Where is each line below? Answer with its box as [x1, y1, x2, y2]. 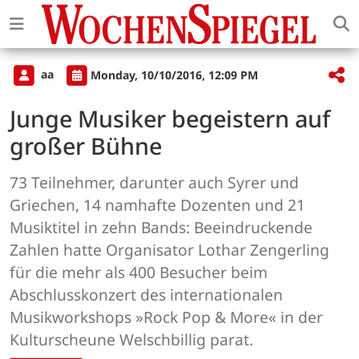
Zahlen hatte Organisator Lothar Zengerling [10, 239, 329, 261]
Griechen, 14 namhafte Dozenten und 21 [10, 194, 305, 216]
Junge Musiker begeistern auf [10, 103, 330, 135]
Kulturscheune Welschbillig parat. [10, 329, 253, 351]
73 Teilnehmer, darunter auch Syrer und [10, 171, 299, 194]
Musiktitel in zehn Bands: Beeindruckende [10, 216, 313, 239]
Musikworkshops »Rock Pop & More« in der [10, 306, 323, 329]
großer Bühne [10, 130, 162, 162]
